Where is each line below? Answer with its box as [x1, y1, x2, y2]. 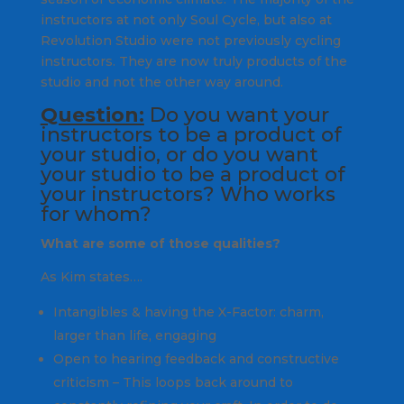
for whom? [40, 201, 151, 226]
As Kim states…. [40, 268, 142, 285]
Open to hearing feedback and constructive [52, 350, 339, 367]
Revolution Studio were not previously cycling [40, 32, 341, 49]
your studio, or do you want [40, 142, 318, 167]
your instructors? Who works [40, 181, 335, 207]
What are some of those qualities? [40, 234, 280, 252]
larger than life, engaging [52, 326, 216, 344]
